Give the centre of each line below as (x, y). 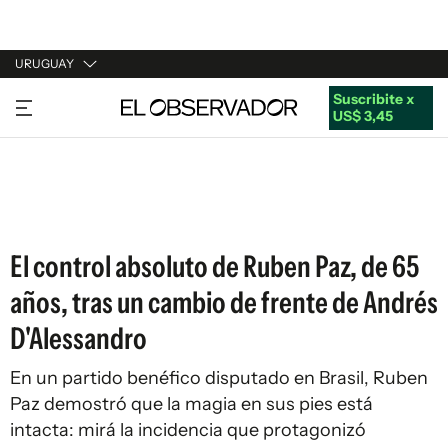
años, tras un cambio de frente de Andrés (224, 302)
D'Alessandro (78, 338)
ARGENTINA (56, 139)
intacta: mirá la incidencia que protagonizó (188, 430)
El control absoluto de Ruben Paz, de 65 (214, 266)
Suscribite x (373, 98)
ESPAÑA (42, 177)
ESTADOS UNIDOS (76, 215)
